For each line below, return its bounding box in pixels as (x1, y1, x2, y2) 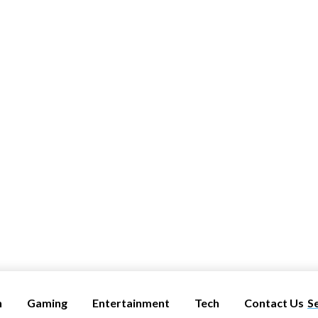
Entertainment (92, 295, 170, 309)
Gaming (27, 295, 67, 309)
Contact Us (244, 295, 304, 309)
